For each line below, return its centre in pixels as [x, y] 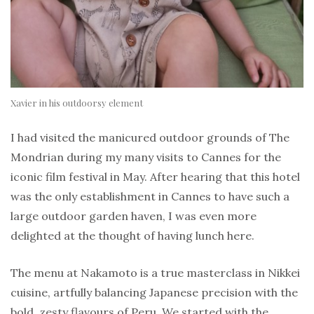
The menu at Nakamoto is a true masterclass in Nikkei [155, 273]
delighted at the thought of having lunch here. [132, 236]
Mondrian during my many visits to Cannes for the [146, 157]
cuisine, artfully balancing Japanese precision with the [154, 293]
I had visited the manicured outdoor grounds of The [150, 138]
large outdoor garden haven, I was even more [134, 216]
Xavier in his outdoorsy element [77, 103]
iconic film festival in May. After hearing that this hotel [155, 177]
